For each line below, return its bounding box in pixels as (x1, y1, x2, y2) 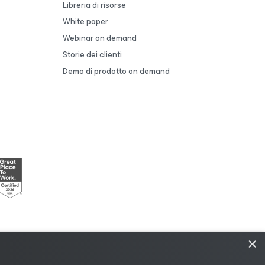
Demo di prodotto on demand (63, 64, 170, 78)
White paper (63, 15, 108, 28)
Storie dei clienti (63, 48, 122, 62)
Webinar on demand (63, 31, 137, 45)
